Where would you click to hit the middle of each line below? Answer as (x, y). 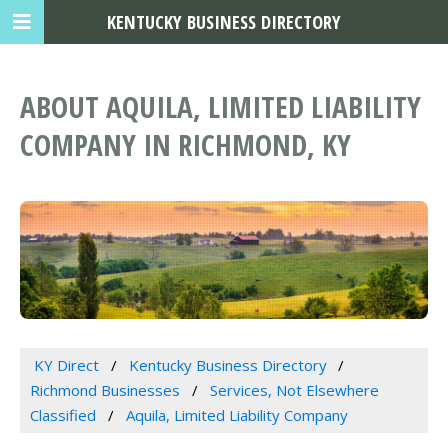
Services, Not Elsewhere (294, 390)
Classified (63, 415)
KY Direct (66, 365)
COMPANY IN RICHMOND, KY (185, 145)
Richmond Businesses (105, 390)
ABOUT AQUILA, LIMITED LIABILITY (220, 107)
